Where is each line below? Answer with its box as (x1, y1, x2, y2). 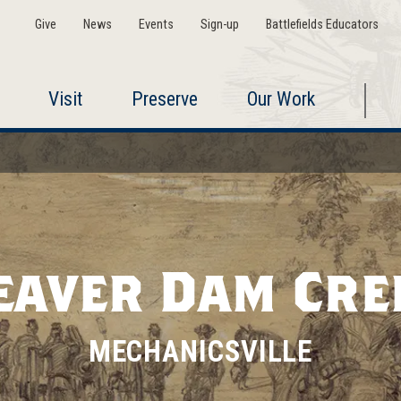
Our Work (246, 88, 315, 110)
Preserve (131, 88, 198, 110)
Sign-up (200, 17, 239, 32)
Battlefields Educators (265, 17, 379, 32)
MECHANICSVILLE (88, 335, 313, 370)
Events (138, 17, 174, 32)
